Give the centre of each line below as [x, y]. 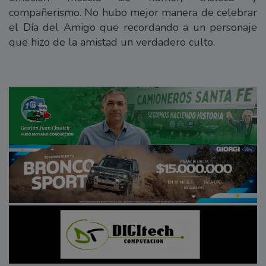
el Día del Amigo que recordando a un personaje [133, 27]
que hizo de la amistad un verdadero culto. [112, 42]
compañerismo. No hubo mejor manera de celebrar [133, 12]
